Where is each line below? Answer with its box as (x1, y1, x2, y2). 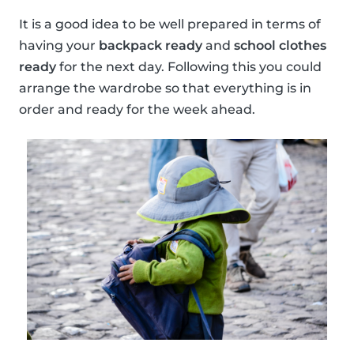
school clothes (234, 38, 326, 54)
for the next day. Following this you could (56, 59, 322, 75)
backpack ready (99, 38, 202, 54)
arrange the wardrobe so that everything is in (19, 81, 311, 96)
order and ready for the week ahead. (19, 102, 255, 118)
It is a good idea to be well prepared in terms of (19, 17, 321, 32)
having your (19, 38, 99, 54)
